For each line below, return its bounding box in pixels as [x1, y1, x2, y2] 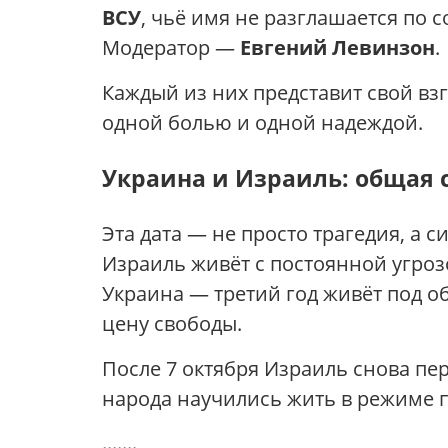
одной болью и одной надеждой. [102, 108, 423, 136]
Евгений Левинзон [240, 34, 435, 62]
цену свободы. [102, 310, 242, 338]
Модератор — [102, 34, 240, 62]
